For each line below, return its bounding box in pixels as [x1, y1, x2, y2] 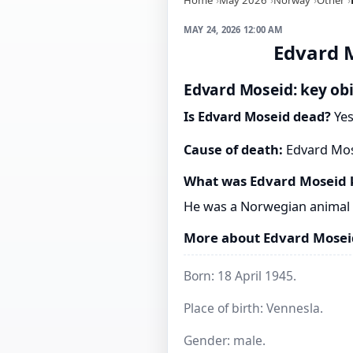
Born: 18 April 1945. [184, 266, 296, 284]
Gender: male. [184, 331, 266, 349]
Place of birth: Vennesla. [184, 299, 323, 317]
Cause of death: [184, 141, 283, 159]
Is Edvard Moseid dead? [184, 108, 331, 126]
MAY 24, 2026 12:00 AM [184, 23, 284, 35]
